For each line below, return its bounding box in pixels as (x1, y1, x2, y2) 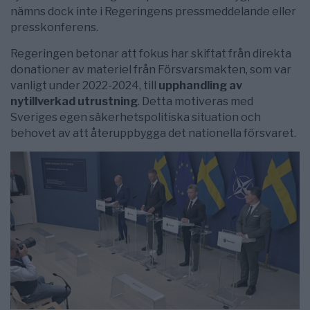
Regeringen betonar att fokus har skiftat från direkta (10, 47, 291, 61)
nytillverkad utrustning (10, 95, 138, 109)
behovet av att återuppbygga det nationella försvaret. (10, 127, 296, 140)
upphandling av (158, 79, 242, 93)
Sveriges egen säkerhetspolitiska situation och (10, 111, 261, 125)
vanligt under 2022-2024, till (10, 79, 158, 93)
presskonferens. (10, 21, 98, 35)
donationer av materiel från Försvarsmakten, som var (10, 63, 291, 77)
